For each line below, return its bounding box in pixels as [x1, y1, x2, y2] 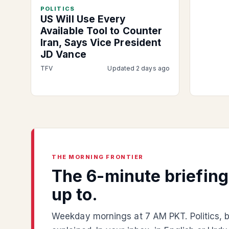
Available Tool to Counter [40, 25, 163, 37]
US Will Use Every [40, 13, 126, 25]
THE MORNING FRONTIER [52, 153, 144, 161]
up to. [52, 184, 98, 204]
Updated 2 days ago [107, 64, 170, 72]
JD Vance [40, 48, 86, 60]
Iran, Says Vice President [40, 36, 162, 49]
